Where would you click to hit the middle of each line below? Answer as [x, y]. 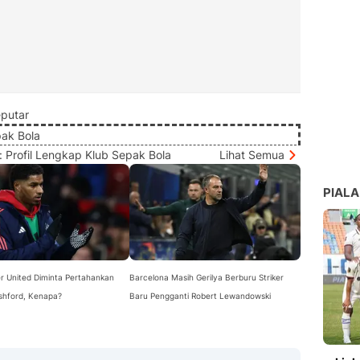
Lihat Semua [252, 155]
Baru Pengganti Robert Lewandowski [200, 296]
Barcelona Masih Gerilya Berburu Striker [206, 277]
